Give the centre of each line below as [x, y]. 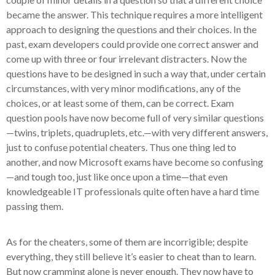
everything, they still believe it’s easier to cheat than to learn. [131, 256]
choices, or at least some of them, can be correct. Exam [120, 103]
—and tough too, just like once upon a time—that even [117, 176]
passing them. [35, 206]
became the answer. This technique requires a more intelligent [134, 14]
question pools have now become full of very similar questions [135, 118]
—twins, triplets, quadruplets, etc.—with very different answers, [137, 132]
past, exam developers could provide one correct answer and [132, 44]
